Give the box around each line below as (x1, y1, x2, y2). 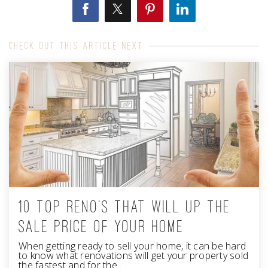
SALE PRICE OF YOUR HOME (19, 220, 184, 232)
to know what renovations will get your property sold (19, 248, 248, 262)
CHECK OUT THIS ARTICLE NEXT (9, 41, 144, 49)
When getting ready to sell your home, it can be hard (19, 239, 246, 252)
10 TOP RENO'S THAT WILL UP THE (19, 200, 231, 212)
